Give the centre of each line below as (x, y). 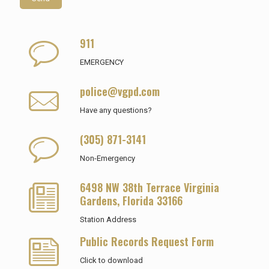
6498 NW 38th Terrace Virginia (150, 187)
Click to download (111, 260)
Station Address (108, 219)
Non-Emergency (107, 158)
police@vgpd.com (120, 91)
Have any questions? (116, 110)
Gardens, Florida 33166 (131, 201)
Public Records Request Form (147, 241)
